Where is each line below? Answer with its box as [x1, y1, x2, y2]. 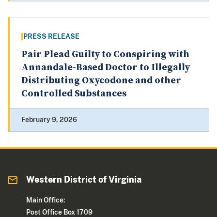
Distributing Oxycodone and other [21, 75, 181, 87]
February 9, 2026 [21, 116, 77, 124]
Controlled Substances [21, 88, 126, 100]
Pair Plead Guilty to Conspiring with [21, 48, 189, 61]
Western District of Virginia [26, 174, 142, 185]
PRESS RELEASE [23, 32, 79, 41]
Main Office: [26, 196, 66, 204]
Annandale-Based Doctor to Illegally [21, 62, 190, 74]
